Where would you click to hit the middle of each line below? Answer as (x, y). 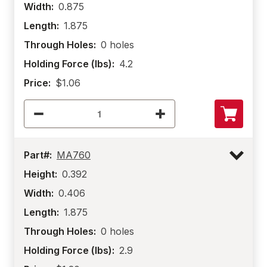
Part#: (38, 155)
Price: (37, 83)
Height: (41, 174)
